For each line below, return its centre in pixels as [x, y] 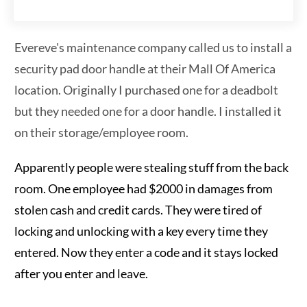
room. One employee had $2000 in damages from [144, 188]
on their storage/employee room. [101, 132]
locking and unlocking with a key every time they [141, 231]
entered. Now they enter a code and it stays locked [146, 252]
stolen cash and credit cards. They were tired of [138, 209]
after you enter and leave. [81, 273]
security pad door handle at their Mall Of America [145, 68]
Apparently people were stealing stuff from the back [151, 167]
